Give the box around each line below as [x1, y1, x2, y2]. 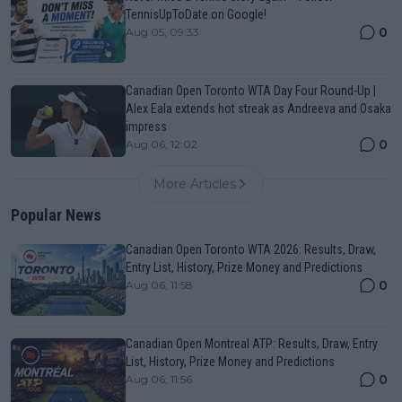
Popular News [11, 205, 101, 225]
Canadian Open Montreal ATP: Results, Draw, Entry [126, 336, 378, 352]
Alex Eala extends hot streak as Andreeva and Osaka [126, 101, 391, 117]
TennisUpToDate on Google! [126, 7, 267, 22]
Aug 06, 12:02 [126, 137, 197, 152]
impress [126, 119, 167, 135]
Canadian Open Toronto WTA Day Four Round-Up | [126, 83, 376, 99]
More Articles [153, 176, 236, 193]
